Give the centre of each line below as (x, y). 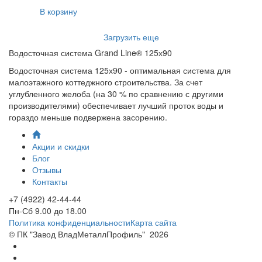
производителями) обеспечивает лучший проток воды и (116, 105)
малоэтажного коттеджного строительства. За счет (106, 82)
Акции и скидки (61, 146)
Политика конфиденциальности (70, 222)
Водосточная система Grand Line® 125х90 (90, 52)
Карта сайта (154, 222)
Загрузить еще (131, 37)
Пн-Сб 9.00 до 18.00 (48, 210)
